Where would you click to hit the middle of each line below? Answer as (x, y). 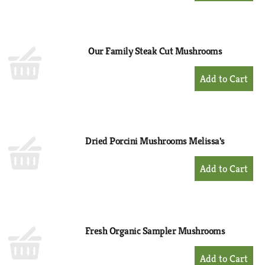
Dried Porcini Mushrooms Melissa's (155, 141)
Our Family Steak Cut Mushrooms (155, 51)
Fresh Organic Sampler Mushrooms (155, 231)
